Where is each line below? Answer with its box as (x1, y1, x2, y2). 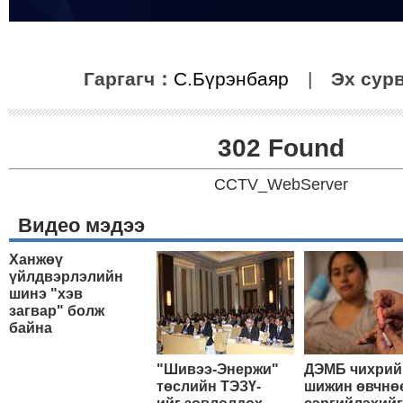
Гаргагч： (84, 68, 174, 89)
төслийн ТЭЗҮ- (157, 379, 261, 394)
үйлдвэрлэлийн (9, 269, 123, 284)
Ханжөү (9, 252, 63, 267)
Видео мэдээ (18, 214, 145, 237)
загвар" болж (9, 303, 104, 318)
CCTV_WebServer (213, 175, 348, 193)
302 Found (217, 134, 345, 162)
